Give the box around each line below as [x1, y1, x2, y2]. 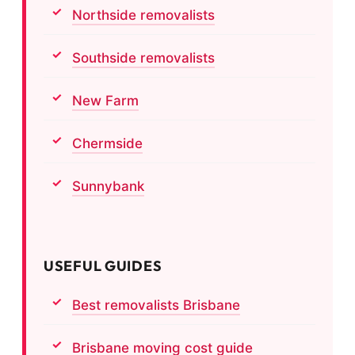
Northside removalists [72, 6, 215, 23]
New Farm [72, 92, 139, 109]
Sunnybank [72, 177, 144, 194]
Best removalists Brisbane [72, 296, 240, 313]
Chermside [72, 135, 143, 151]
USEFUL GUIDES [44, 256, 162, 275]
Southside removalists [72, 49, 215, 66]
